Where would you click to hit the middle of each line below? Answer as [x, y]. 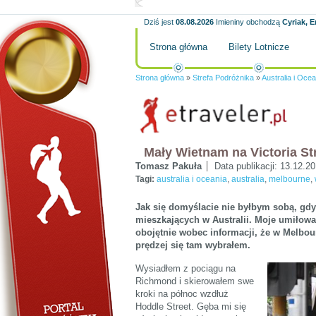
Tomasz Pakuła [169, 166]
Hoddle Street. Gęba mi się [191, 306]
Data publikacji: [247, 166]
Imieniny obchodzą [248, 22]
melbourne [290, 179]
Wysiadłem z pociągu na [186, 268]
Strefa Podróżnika [223, 78]
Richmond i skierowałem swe [195, 281]
